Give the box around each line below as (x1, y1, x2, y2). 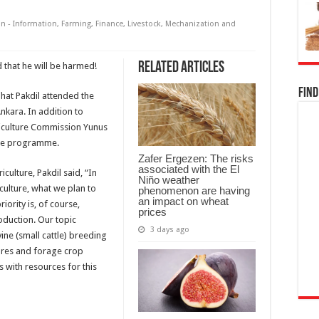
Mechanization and (165, 19, 236, 29)
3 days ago (150, 225, 189, 235)
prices (138, 206, 167, 219)
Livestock (127, 19, 161, 29)
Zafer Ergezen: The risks (138, 152, 253, 165)
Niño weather (138, 174, 199, 187)
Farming (61, 19, 91, 29)
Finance (95, 19, 123, 29)
